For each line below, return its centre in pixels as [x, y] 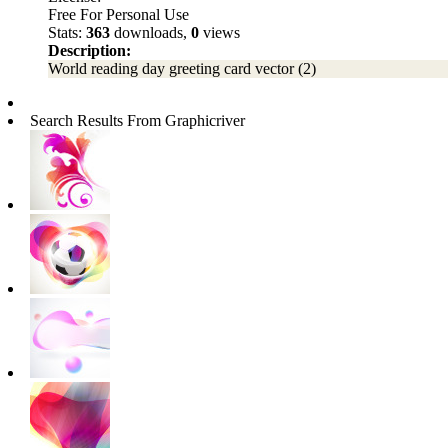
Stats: [67, 32]
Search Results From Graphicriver [137, 120]
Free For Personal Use [118, 14]
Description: [89, 50]
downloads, [150, 32]
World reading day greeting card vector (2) [182, 68]
